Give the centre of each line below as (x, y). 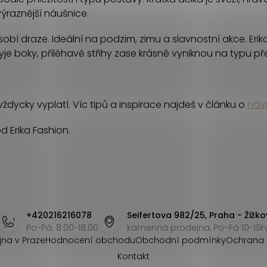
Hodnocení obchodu (90, 240)
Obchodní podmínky (180, 240)
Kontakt (133, 257)
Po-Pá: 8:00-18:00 (62, 228)
